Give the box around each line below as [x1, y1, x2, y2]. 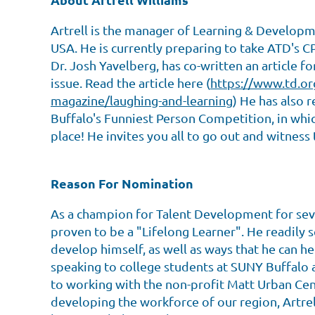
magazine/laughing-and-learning [51, 93, 233, 108]
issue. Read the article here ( [51, 75, 210, 91]
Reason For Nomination [51, 175, 193, 192]
